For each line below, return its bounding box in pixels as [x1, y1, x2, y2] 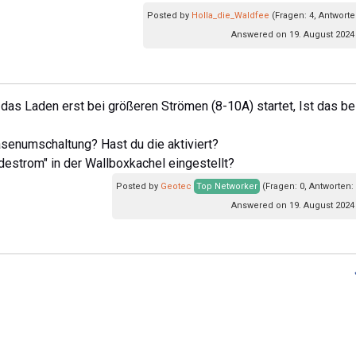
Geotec [161, 180, 192, 192]
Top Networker [196, 180, 257, 192]
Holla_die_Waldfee [192, 10, 269, 21]
